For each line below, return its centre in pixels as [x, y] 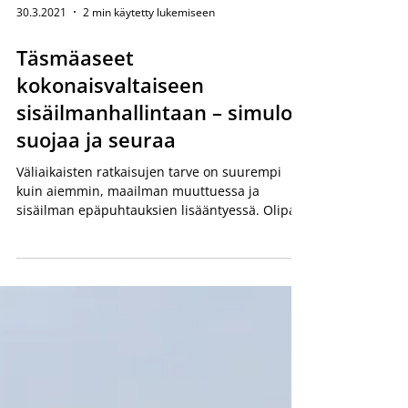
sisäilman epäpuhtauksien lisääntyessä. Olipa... [162, 255]
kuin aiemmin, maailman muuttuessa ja [138, 236]
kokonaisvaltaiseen [110, 130]
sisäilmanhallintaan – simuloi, [160, 158]
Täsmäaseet [75, 103]
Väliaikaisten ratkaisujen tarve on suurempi [149, 217]
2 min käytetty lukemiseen [149, 57]
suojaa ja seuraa [96, 185]
